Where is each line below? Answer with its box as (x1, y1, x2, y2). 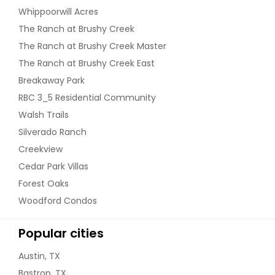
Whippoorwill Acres (18, 5, 98, 18)
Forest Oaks (18, 177, 69, 190)
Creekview (18, 142, 63, 155)
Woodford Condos (18, 194, 97, 207)
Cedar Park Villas (18, 160, 88, 172)
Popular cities (18, 224, 104, 242)
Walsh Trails (18, 108, 69, 121)
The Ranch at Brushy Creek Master (18, 39, 166, 52)
